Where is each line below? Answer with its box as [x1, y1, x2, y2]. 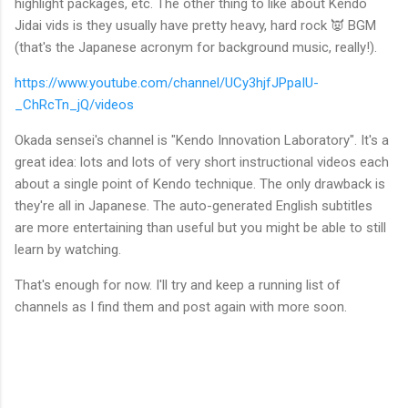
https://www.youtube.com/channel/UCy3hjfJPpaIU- [15, 74, 319, 91]
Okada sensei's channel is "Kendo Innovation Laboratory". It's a [15, 131, 389, 148]
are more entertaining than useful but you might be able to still [15, 219, 386, 236]
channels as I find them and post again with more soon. [15, 298, 347, 315]
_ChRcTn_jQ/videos [15, 96, 134, 113]
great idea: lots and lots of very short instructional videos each [15, 153, 389, 170]
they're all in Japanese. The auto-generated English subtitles [15, 197, 372, 214]
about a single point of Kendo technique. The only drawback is [15, 175, 385, 192]
